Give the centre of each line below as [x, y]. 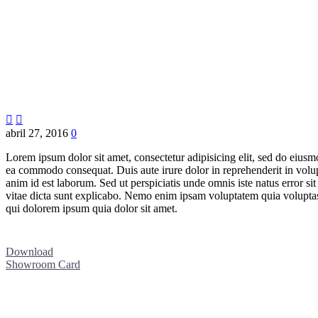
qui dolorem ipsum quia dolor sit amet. [92, 208]
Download [29, 252]
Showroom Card [43, 264]
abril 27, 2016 [37, 133]
